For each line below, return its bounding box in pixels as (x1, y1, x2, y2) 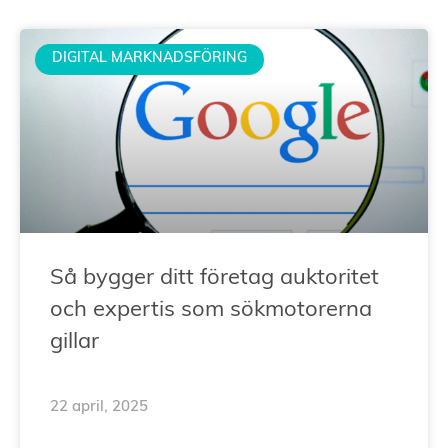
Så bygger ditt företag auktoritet (50, 266, 379, 290)
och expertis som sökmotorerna (50, 298, 372, 322)
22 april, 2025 (50, 399, 148, 415)
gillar (50, 330, 99, 354)
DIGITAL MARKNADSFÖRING (51, 51, 247, 67)
